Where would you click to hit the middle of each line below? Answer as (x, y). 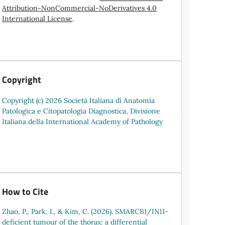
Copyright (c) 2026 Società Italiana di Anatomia (79, 100)
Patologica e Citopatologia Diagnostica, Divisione (81, 111)
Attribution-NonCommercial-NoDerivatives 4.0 (80, 8)
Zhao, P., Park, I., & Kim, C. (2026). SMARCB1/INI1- (85, 211)
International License (37, 18)
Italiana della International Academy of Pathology (83, 121)
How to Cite (25, 191)
